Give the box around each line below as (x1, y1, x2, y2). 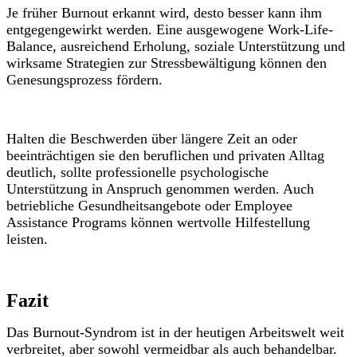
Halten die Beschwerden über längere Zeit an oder (6, 131, 297, 147)
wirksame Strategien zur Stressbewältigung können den (6, 55, 327, 72)
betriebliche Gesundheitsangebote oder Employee (6, 198, 292, 214)
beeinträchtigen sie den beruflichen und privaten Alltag (6, 147, 324, 164)
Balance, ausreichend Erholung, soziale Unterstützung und (6, 38, 345, 55)
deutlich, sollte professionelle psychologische (6, 164, 269, 181)
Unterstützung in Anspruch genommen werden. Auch (6, 181, 314, 198)
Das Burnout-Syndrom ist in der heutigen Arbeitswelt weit (6, 324, 344, 341)
